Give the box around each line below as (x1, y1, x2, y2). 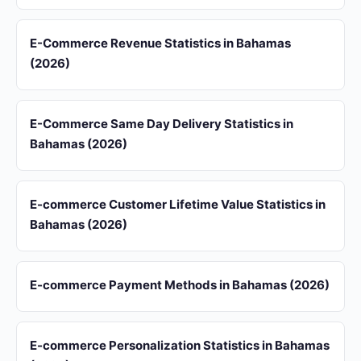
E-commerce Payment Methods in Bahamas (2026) (30, 277, 330, 293)
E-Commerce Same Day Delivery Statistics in (30, 116, 293, 131)
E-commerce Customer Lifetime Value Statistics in (30, 197, 326, 212)
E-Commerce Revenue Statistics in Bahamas (30, 35, 291, 51)
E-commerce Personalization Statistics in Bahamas (30, 338, 330, 353)
